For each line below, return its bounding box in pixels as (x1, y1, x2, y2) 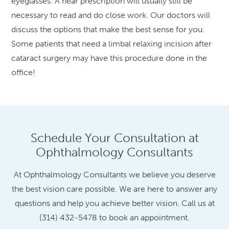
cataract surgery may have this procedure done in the (11, 53, 208, 63)
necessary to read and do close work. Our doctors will (11, 10, 211, 20)
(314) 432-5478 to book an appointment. (39, 213, 190, 223)
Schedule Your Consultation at (30, 130, 199, 146)
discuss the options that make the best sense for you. (11, 25, 205, 35)
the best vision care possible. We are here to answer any (12, 184, 217, 194)
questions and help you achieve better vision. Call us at (14, 198, 215, 209)
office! (11, 67, 36, 78)
